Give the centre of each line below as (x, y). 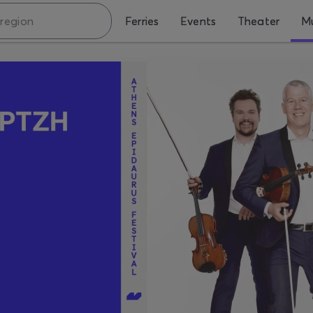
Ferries (142, 21)
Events (198, 21)
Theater (259, 21)
